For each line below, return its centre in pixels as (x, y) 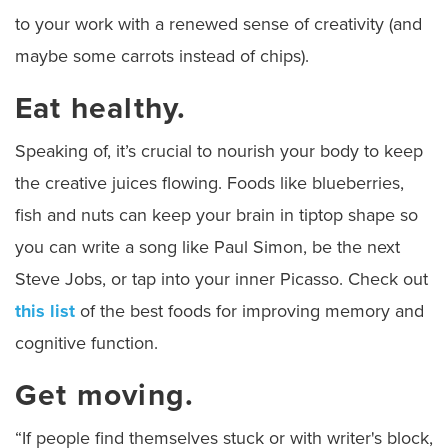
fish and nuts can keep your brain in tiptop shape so (216, 214)
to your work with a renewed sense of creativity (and (218, 23)
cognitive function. (91, 342)
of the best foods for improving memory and (249, 310)
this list (45, 310)
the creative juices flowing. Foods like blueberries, (209, 182)
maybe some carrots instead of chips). (162, 55)
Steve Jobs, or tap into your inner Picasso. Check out (221, 278)
